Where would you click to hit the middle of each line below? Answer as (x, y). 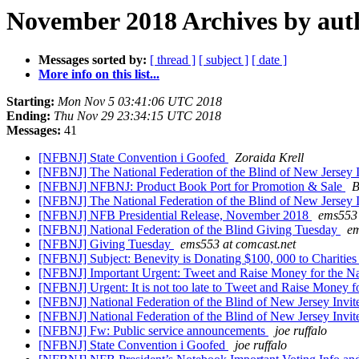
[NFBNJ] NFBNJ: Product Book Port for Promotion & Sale (192, 187)
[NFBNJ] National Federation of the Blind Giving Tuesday (190, 230)
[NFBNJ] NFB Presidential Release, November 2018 (175, 216)
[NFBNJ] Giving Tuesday (106, 244)
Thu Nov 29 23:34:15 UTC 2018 (137, 116)
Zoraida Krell (269, 158)
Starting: (30, 102)
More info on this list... (99, 75)
